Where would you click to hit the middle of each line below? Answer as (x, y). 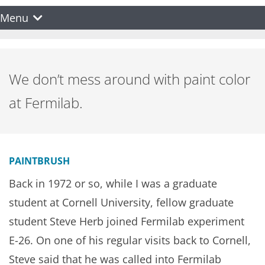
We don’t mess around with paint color (130, 79)
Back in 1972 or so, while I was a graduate (113, 183)
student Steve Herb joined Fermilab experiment (127, 221)
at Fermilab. (46, 103)
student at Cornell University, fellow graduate (121, 202)
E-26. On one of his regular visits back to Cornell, (130, 240)
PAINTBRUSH (39, 161)
